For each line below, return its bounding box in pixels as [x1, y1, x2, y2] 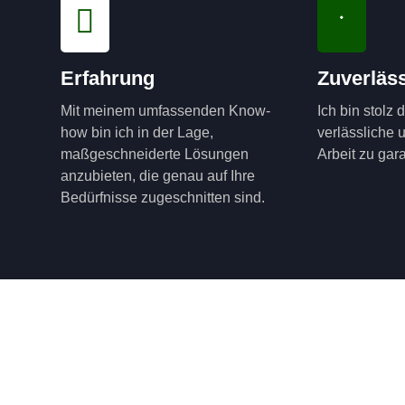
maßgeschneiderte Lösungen [61, 146, 250, 163]
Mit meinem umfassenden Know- [61, 103, 271, 119]
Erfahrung [61, 67, 155, 90]
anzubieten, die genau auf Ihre [61, 168, 256, 184]
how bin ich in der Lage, [61, 125, 214, 141]
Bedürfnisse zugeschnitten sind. [61, 190, 266, 206]
